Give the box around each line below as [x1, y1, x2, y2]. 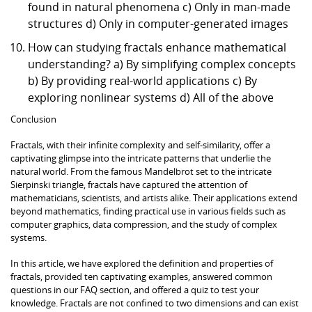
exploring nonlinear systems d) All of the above [28, 89, 274, 105]
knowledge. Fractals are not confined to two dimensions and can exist [10, 296, 299, 309]
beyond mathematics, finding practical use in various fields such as [10, 204, 286, 217]
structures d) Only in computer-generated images [28, 15, 288, 31]
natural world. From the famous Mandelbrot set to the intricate [10, 164, 272, 178]
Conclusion [10, 112, 56, 125]
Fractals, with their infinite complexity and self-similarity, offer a [10, 138, 270, 151]
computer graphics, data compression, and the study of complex [10, 217, 277, 231]
